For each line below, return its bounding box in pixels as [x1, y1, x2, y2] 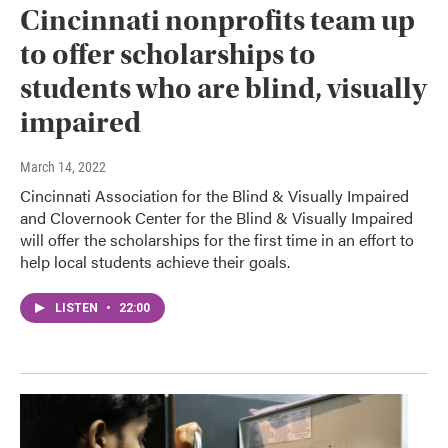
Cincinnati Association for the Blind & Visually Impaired [20, 184, 409, 208]
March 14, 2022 [20, 159, 106, 176]
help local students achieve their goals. [20, 250, 290, 274]
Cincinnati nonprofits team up [20, 3, 415, 39]
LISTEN [55, 301, 101, 316]
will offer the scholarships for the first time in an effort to [20, 228, 414, 252]
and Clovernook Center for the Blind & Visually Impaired [20, 206, 413, 230]
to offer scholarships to [20, 37, 316, 73]
